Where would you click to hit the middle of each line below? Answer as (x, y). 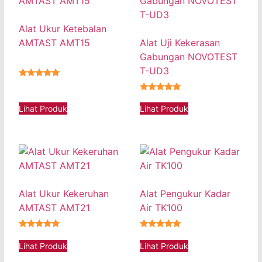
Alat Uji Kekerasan (180, 42)
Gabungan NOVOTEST (189, 56)
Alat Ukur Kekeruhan (64, 194)
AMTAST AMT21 (54, 208)
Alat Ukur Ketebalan (63, 28)
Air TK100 (161, 208)
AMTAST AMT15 (54, 42)
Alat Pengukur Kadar (185, 194)
